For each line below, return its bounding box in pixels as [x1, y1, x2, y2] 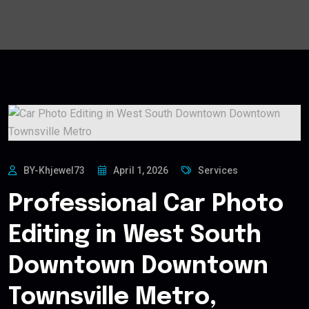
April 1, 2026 [113, 165, 168, 177]
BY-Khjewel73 [23, 165, 85, 177]
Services [198, 165, 238, 177]
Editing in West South [8, 223, 261, 248]
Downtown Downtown [8, 255, 268, 279]
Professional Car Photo [8, 192, 283, 217]
